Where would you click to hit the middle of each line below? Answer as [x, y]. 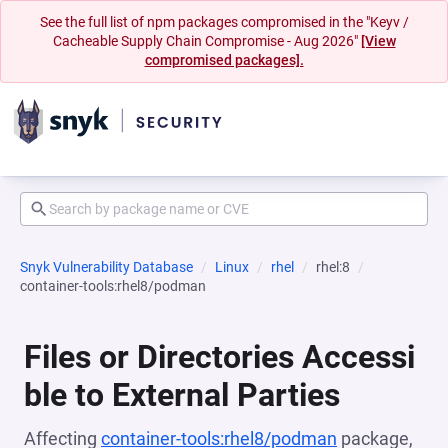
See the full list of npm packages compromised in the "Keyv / [224, 22]
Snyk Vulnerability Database [106, 267]
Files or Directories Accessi [219, 357]
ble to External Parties [182, 395]
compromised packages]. [224, 60]
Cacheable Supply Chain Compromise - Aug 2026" [206, 41]
